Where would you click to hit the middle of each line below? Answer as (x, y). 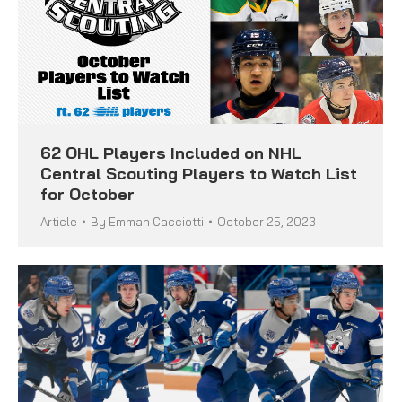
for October (87, 194)
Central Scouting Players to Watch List (199, 173)
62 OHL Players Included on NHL (171, 153)
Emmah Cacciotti (156, 221)
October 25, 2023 (267, 221)
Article (59, 221)
